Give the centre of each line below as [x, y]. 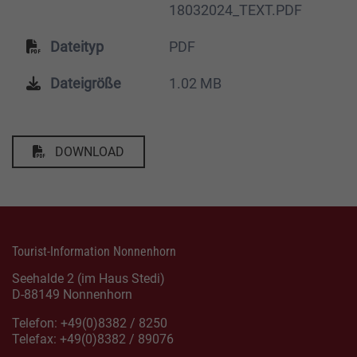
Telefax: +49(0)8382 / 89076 [93, 339]
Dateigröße [84, 83]
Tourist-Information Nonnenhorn [94, 251]
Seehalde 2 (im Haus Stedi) [88, 279]
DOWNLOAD [88, 151]
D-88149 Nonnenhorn [72, 294]
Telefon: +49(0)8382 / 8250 [90, 323]
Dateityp [75, 46]
